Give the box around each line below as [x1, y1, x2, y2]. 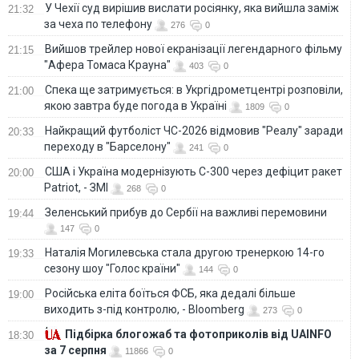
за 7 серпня [44, 343, 107, 357]
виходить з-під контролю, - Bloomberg [44, 302, 244, 316]
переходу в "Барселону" [44, 139, 171, 153]
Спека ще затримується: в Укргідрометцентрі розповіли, [45, 83, 343, 96]
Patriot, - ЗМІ [44, 180, 108, 194]
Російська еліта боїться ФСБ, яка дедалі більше [45, 286, 296, 300]
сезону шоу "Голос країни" [44, 261, 180, 275]
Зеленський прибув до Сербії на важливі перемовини [45, 205, 327, 219]
